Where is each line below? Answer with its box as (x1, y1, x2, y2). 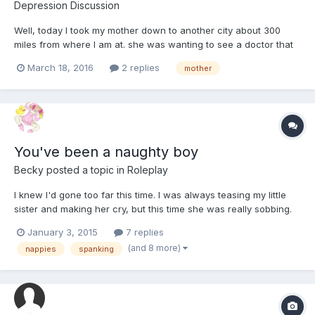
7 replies (123, 226, 164, 238)
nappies (25, 244, 56, 255)
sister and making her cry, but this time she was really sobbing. (14, 203, 292, 214)
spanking (79, 244, 114, 255)
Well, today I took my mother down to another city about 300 (14, 24, 281, 36)
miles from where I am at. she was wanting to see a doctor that (14, 38, 293, 50)
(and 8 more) (128, 243, 183, 254)
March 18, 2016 (27, 62, 94, 74)
